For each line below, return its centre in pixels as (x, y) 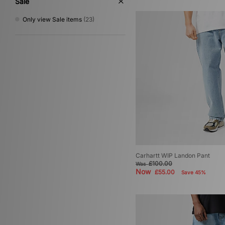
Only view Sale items (52, 19)
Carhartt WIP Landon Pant (173, 156)
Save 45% (194, 173)
